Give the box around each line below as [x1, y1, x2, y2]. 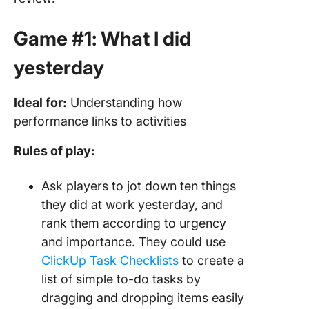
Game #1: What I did [14, 27, 191, 50]
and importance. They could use [41, 235, 226, 249]
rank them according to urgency [41, 216, 226, 230]
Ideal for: [14, 95, 67, 110]
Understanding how [67, 95, 182, 110]
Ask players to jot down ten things [41, 179, 236, 193]
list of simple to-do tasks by [41, 272, 201, 286]
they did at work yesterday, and [41, 197, 223, 212]
